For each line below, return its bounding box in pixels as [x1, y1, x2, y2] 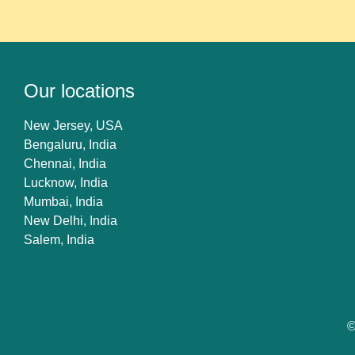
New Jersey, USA [24, 119, 123, 133]
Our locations [24, 80, 135, 102]
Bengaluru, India [24, 138, 116, 152]
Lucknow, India [24, 176, 108, 190]
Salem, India [24, 233, 94, 247]
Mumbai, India [24, 195, 103, 209]
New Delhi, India [24, 214, 117, 228]
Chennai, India [24, 157, 106, 171]
